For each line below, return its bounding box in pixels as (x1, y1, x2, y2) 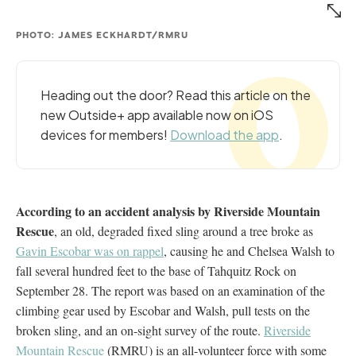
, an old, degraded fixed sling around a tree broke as (54, 222, 313, 239)
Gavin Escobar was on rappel (16, 242, 164, 259)
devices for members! (41, 126, 170, 143)
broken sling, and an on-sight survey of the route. (16, 321, 264, 339)
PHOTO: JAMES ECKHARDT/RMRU (16, 27, 188, 41)
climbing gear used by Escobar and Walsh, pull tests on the (16, 301, 310, 319)
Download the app (170, 126, 279, 143)
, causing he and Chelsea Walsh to (164, 242, 335, 259)
